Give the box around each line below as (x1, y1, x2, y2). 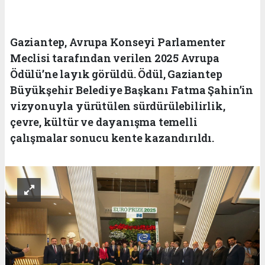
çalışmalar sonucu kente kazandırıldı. (10, 130, 214, 145)
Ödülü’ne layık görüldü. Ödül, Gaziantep (10, 66, 222, 81)
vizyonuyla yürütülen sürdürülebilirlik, (10, 98, 225, 113)
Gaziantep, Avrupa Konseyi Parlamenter (10, 34, 225, 49)
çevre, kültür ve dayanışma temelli (10, 114, 198, 129)
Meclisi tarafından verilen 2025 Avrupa (10, 50, 219, 65)
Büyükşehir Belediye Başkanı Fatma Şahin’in (10, 82, 253, 97)
